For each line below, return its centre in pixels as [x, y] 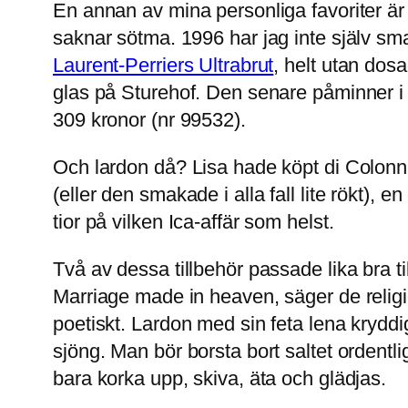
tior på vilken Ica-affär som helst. [194, 222]
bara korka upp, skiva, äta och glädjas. [220, 379]
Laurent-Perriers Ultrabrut [163, 66]
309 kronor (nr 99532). [149, 120]
